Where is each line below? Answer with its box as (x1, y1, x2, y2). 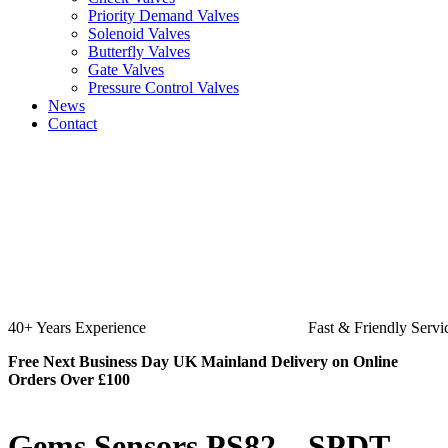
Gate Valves (88, 61, 164, 78)
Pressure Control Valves (88, 79, 239, 96)
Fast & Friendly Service (8, 319, 159, 336)
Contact (48, 115, 97, 132)
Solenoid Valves (88, 25, 190, 42)
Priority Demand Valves (88, 7, 239, 24)
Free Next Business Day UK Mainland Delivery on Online (8, 353, 398, 370)
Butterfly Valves (88, 43, 190, 60)
